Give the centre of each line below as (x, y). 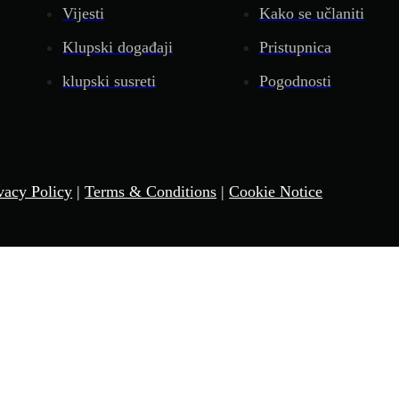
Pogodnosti (295, 81)
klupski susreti (110, 81)
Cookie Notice (276, 191)
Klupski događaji (118, 47)
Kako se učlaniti (311, 13)
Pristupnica (295, 47)
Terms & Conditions (151, 191)
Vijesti (84, 13)
